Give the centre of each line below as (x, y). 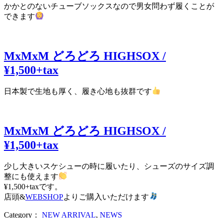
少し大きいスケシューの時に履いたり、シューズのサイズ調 (109, 166)
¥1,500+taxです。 (33, 186)
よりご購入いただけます (106, 197)
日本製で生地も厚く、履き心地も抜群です (78, 91)
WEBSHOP (44, 197)
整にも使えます (31, 176)
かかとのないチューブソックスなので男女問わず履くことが (109, 6)
